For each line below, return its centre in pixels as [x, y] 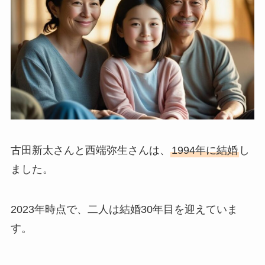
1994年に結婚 [204, 150]
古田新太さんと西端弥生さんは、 [90, 150]
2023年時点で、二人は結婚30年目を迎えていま [124, 209]
